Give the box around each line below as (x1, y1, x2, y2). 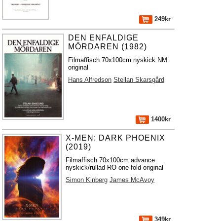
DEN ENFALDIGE (68, 34, 139, 42)
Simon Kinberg (66, 176, 108, 184)
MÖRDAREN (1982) (68, 42, 147, 51)
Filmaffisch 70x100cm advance (66, 156, 155, 164)
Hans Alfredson (68, 76, 111, 83)
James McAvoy (110, 176, 155, 184)
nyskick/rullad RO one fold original (66, 164, 164, 171)
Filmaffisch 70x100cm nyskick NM (68, 56, 167, 64)
